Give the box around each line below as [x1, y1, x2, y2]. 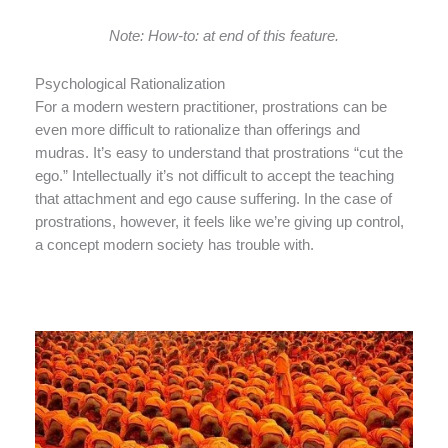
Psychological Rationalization [35, 76, 225, 93]
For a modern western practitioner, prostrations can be [35, 99, 387, 116]
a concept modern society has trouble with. [35, 237, 314, 254]
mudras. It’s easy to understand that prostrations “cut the [35, 145, 403, 162]
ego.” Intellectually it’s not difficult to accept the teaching [35, 168, 394, 185]
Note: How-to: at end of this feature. [109, 27, 339, 44]
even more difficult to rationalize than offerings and [35, 122, 360, 139]
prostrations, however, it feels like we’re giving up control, [35, 214, 404, 231]
